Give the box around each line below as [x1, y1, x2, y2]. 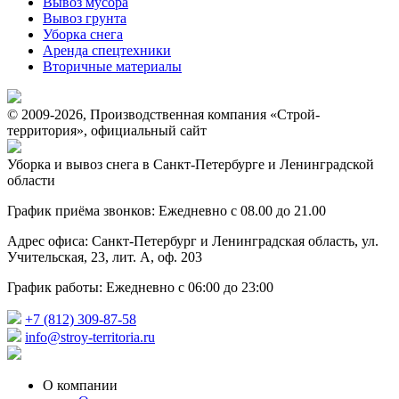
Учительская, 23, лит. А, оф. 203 [7, 249, 202, 265]
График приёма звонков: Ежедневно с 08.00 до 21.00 [7, 203, 326, 218]
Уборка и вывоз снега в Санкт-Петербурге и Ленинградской [7, 157, 374, 172]
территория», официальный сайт [7, 123, 207, 138]
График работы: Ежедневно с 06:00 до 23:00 [7, 280, 273, 295]
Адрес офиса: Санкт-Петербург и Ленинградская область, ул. [7, 233, 379, 248]
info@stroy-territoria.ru [25, 330, 155, 345]
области [7, 173, 55, 188]
